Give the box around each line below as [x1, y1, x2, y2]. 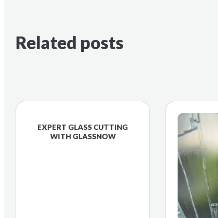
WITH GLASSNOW [50, 132, 116, 141]
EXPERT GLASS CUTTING [37, 123, 128, 132]
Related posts [16, 32, 124, 54]
